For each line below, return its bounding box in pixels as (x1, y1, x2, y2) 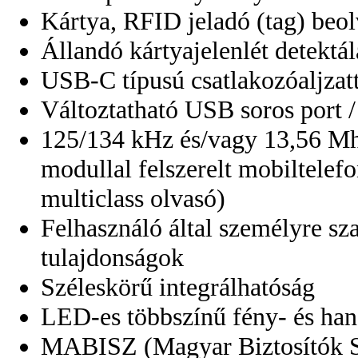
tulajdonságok (41, 242, 184, 272)
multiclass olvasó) (41, 183, 225, 213)
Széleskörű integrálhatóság (41, 272, 315, 301)
